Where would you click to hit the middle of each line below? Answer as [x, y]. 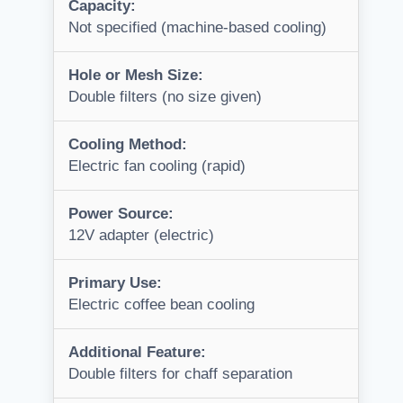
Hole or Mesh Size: [136, 76]
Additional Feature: [137, 353]
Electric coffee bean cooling [161, 305]
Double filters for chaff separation [180, 374]
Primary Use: [115, 283]
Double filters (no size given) [165, 97]
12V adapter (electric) [141, 236]
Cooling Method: [128, 145]
